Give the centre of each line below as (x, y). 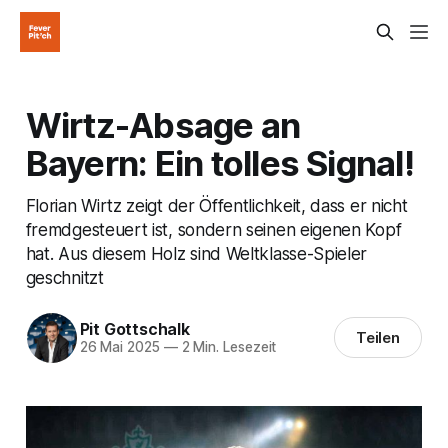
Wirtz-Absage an (163, 124)
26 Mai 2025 (119, 347)
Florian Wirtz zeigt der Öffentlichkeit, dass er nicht (216, 205)
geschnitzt (64, 277)
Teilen (378, 338)
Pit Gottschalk (134, 329)
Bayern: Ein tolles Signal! (219, 162)
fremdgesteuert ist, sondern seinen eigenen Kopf (213, 229)
